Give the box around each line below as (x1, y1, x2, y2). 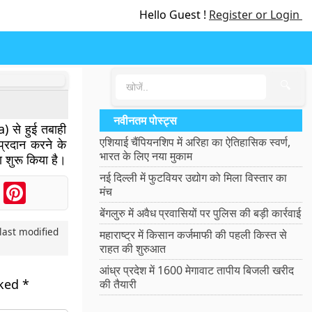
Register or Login (209, 7, 302, 22)
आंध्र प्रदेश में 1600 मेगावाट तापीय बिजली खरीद (100, 263, 295, 278)
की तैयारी (100, 276, 137, 292)
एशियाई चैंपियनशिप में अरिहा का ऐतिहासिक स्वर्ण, (100, 134, 291, 150)
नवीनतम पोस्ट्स (114, 113, 178, 128)
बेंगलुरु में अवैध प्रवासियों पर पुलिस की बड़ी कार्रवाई (100, 205, 302, 221)
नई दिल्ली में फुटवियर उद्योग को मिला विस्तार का (100, 170, 288, 185)
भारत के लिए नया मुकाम (100, 148, 193, 164)
